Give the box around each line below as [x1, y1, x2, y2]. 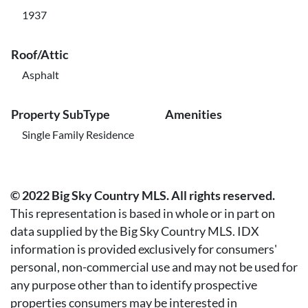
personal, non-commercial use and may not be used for [10, 260, 298, 274]
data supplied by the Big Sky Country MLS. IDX [10, 224, 259, 239]
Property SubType [11, 107, 110, 122]
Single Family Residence [22, 128, 134, 141]
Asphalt [22, 68, 59, 81]
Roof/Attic [11, 47, 69, 62]
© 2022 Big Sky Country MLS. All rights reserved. [10, 188, 275, 203]
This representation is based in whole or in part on [10, 206, 275, 221]
